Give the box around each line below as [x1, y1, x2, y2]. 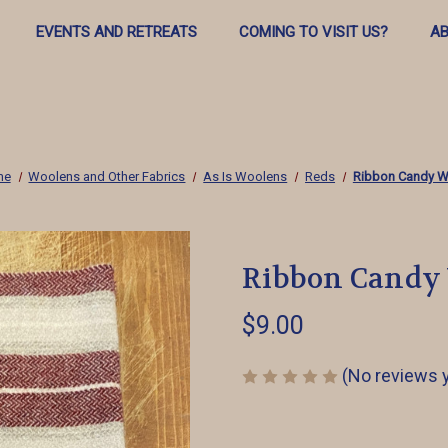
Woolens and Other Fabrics [28, 169, 186, 184]
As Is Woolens [203, 169, 288, 184]
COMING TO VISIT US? [238, 23, 388, 41]
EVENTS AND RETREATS [35, 23, 197, 41]
